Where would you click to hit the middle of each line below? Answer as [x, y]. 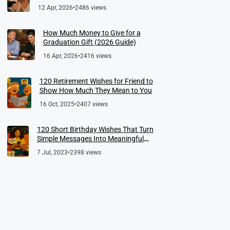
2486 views [90, 7]
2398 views [85, 152]
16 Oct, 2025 [57, 104]
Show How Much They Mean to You [95, 90]
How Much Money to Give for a [92, 33]
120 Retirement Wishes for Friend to [96, 81]
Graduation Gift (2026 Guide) [89, 42]
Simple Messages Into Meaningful [90, 138]
